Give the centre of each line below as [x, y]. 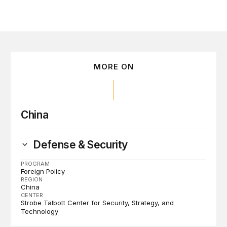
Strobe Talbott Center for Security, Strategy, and [98, 203]
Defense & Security [81, 145]
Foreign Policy [43, 171]
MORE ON [113, 67]
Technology [40, 211]
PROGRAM [35, 164]
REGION [32, 179]
